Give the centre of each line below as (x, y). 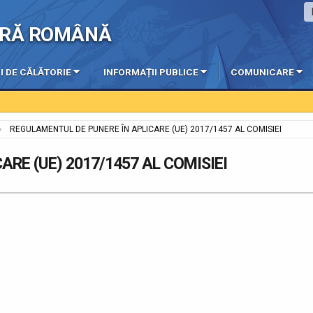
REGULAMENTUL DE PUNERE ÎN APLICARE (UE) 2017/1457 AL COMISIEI (146, 130)
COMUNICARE (262, 72)
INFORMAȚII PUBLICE (151, 72)
